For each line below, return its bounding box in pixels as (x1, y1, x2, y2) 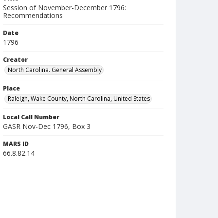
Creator (3, 55, 28, 64)
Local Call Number (3, 113, 59, 121)
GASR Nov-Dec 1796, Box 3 (3, 122, 91, 131)
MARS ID (3, 140, 29, 148)
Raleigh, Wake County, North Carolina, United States (8, 94, 150, 103)
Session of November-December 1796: (3, 3, 126, 12)
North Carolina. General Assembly (8, 66, 102, 74)
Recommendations (3, 11, 63, 20)
